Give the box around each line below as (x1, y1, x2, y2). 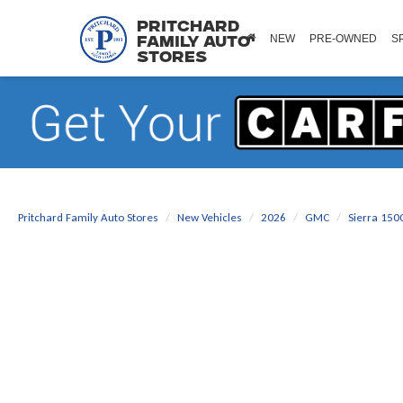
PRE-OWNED (309, 32, 377, 45)
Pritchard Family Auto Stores (18, 210, 158, 224)
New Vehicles (177, 210, 242, 224)
